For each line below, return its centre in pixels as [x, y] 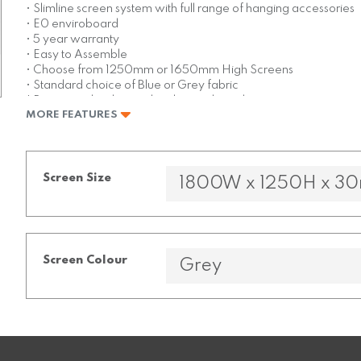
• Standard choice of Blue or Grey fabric [133, 85]
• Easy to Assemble [77, 54]
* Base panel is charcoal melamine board [136, 100]
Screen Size [77, 178]
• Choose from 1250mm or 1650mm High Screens [160, 70]
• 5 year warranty [73, 39]
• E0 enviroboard [73, 24]
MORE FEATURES [73, 115]
